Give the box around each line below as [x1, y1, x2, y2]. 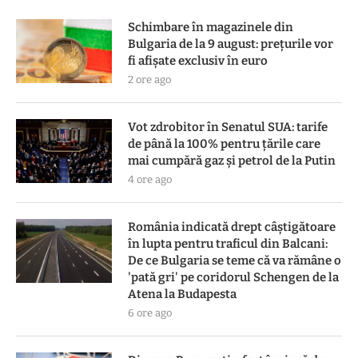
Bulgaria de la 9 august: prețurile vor [128, 36, 333, 51]
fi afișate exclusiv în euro [128, 53, 268, 68]
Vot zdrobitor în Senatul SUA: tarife [128, 119, 328, 134]
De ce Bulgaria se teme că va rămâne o [128, 253, 341, 268]
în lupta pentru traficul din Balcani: [128, 236, 328, 251]
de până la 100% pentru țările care [128, 136, 320, 151]
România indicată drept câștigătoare [128, 219, 336, 234]
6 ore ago [128, 306, 172, 319]
